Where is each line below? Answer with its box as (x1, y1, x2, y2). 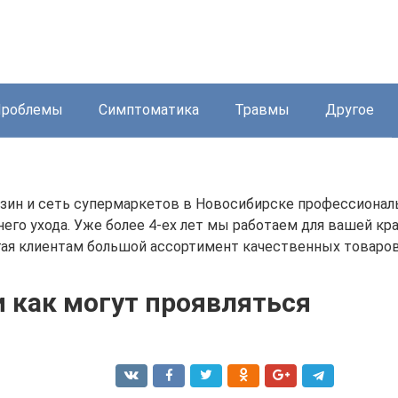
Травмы (235, 101, 290, 118)
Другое (325, 101, 374, 118)
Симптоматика (99, 101, 199, 118)
